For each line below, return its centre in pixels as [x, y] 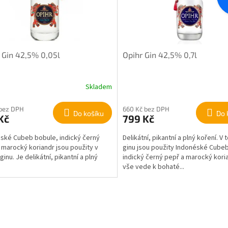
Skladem [98, 87]
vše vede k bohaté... [153, 167]
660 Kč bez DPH [146, 109]
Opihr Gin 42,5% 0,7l [160, 55]
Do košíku [88, 113]
